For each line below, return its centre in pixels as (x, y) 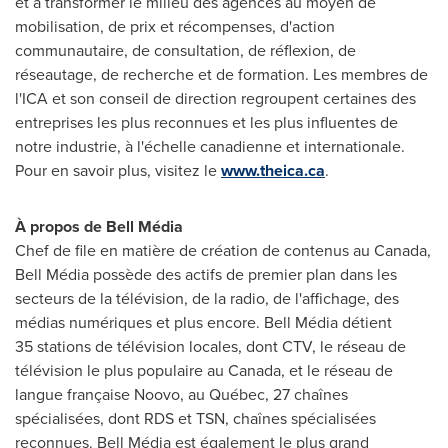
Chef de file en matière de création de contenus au (194, 250)
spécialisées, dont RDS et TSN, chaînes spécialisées (195, 418)
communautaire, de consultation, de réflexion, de (185, 50)
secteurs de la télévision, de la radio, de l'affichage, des (207, 298)
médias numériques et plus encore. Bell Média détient (203, 322)
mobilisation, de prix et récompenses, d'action (175, 26)
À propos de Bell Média (99, 226)
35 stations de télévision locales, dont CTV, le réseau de (210, 346)
